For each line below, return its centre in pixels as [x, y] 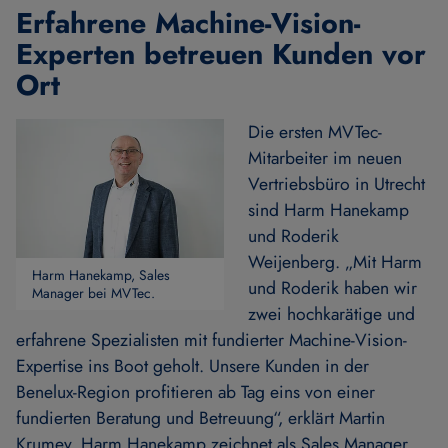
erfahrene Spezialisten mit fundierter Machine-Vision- [211, 340]
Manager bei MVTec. [93, 292]
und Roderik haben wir [332, 288]
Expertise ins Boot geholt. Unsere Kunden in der [192, 366]
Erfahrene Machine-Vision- [188, 23]
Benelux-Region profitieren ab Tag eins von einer [195, 392]
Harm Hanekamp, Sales [101, 274]
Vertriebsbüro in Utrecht [336, 184]
